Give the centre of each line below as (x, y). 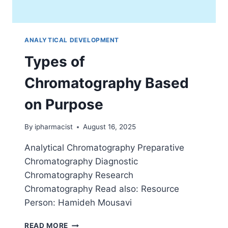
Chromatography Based (107, 83)
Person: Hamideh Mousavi (78, 203)
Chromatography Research (79, 175)
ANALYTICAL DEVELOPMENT (72, 40)
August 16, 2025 (110, 127)
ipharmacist (54, 127)
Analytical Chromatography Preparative (104, 148)
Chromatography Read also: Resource (102, 189)
